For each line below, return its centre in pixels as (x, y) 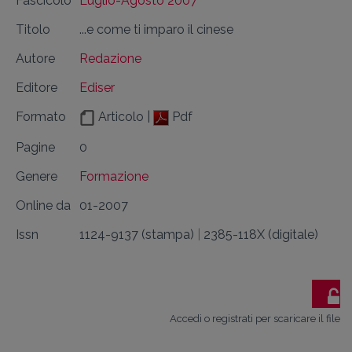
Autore (35, 59)
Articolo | (124, 117)
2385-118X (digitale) (261, 235)
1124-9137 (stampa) (137, 235)
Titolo (33, 29)
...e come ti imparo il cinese (156, 29)
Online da (43, 205)
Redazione (110, 59)
